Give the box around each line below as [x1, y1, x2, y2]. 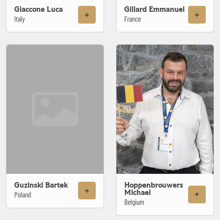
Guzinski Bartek [14, 181, 68, 189]
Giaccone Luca [14, 5, 63, 13]
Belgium [124, 197, 144, 206]
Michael [124, 189, 151, 196]
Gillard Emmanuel [124, 5, 185, 13]
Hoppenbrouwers [124, 181, 183, 189]
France [124, 14, 141, 23]
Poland [14, 190, 31, 199]
